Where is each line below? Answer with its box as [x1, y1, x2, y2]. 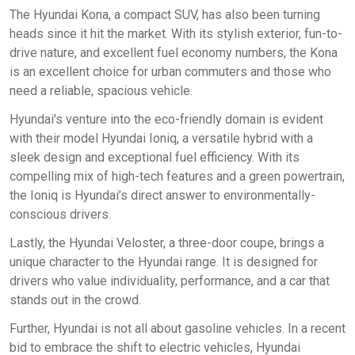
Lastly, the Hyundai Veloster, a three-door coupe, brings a [10, 235, 324, 250]
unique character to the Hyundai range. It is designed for [10, 254, 318, 269]
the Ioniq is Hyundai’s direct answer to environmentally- [10, 188, 315, 203]
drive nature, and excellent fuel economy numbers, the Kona [10, 45, 338, 60]
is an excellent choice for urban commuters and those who [10, 64, 331, 79]
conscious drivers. [10, 207, 111, 222]
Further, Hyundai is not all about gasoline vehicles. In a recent [10, 321, 345, 336]
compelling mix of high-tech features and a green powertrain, [10, 169, 345, 184]
